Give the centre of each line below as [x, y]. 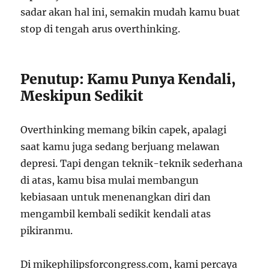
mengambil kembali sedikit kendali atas [116, 213]
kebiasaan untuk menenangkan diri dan [116, 197]
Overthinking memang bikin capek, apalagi [124, 129]
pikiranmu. [47, 230]
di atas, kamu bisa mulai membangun [110, 180]
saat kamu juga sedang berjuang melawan [120, 146]
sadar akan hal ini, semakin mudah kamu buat [131, 12]
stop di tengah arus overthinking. [101, 29]
